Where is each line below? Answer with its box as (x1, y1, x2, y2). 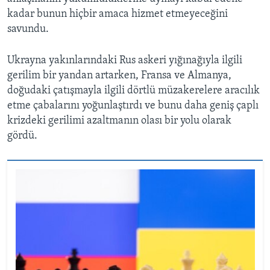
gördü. (7, 130, 37, 142)
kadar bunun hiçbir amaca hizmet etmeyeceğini (7, 8, 228, 20)
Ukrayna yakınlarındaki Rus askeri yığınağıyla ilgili (7, 55, 242, 67)
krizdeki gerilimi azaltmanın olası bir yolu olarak (7, 115, 231, 127)
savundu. (7, 24, 49, 36)
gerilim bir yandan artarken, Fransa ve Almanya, (7, 70, 231, 82)
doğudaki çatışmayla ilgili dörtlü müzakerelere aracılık (7, 85, 260, 97)
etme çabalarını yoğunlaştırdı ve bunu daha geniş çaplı (7, 100, 259, 112)
